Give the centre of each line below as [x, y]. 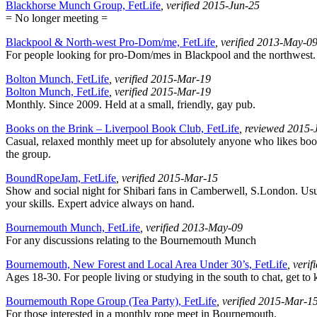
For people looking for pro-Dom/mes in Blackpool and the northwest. [161, 55]
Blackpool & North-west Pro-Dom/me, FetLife [110, 42]
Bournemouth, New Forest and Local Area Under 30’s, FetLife [146, 265]
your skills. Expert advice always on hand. [100, 204]
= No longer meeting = [57, 18]
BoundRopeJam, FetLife [61, 178]
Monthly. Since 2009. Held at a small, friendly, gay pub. [131, 105]
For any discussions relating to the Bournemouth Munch [131, 241]
